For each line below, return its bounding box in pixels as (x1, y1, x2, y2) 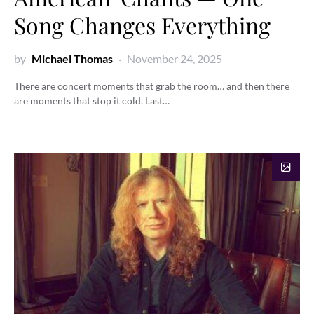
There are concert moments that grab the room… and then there (14, 79, 289, 92)
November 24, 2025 (127, 51, 222, 65)
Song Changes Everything (14, 9, 271, 40)
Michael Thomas (32, 51, 113, 65)
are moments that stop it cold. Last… (14, 94, 170, 107)
